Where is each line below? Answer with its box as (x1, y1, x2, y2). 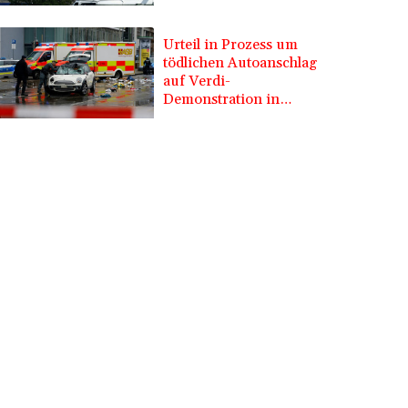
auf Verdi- (163, 72, 231, 91)
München (163, 108, 228, 127)
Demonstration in (163, 90, 280, 109)
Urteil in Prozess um (163, 36, 299, 55)
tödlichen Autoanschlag (163, 54, 318, 73)
